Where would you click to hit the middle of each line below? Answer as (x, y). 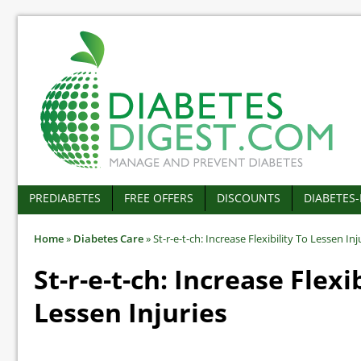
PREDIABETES (65, 198)
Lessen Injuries (131, 312)
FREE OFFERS (159, 198)
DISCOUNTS (249, 198)
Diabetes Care (108, 239)
